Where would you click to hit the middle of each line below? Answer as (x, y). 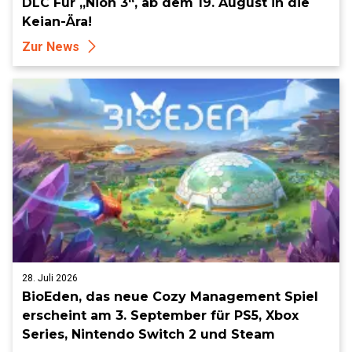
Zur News (51, 46)
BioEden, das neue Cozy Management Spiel (170, 296)
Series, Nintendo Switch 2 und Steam (148, 334)
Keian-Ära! (57, 21)
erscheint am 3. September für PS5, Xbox (160, 315)
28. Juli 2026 (50, 278)
